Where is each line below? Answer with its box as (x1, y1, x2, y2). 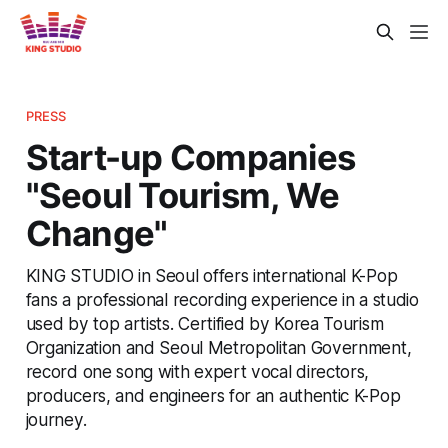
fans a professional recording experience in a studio (25, 288, 419, 310)
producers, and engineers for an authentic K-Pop (25, 384, 401, 406)
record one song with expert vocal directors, (25, 360, 370, 382)
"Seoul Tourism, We (25, 173, 340, 216)
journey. (25, 408, 87, 430)
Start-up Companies (25, 135, 356, 178)
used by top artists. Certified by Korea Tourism (25, 312, 384, 334)
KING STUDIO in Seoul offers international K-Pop (25, 264, 398, 286)
